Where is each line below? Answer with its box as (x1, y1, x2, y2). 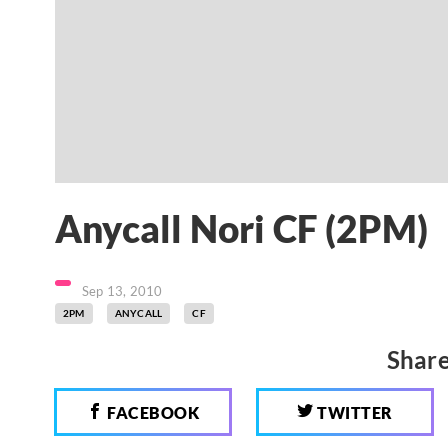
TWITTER (313, 402, 393, 422)
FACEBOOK (103, 402, 200, 422)
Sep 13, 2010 (82, 282, 163, 299)
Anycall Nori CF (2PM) (55, 207, 429, 252)
